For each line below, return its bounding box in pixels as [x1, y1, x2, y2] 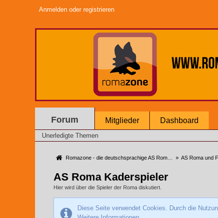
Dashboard [160, 116, 199, 125]
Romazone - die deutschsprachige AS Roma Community [66, 155, 167, 161]
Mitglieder [105, 116, 139, 125]
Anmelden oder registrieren [39, 6, 114, 13]
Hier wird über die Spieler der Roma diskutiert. [54, 184, 162, 190]
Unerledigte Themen [42, 132, 98, 139]
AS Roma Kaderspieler [54, 171, 168, 183]
